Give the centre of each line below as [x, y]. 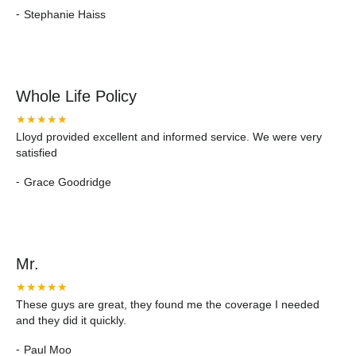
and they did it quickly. [71, 320]
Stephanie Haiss [65, 14]
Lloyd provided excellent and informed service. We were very [169, 137]
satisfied [37, 153]
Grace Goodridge [68, 182]
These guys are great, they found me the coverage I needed [168, 304]
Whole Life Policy [76, 96]
